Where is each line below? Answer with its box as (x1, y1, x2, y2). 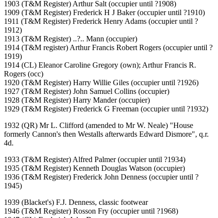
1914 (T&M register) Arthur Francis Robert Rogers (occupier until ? (4, 43, 213, 52)
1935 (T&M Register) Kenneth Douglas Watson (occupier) (4, 164, 185, 173)
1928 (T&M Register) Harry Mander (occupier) (4, 96, 150, 105)
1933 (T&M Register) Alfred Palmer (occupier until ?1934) (4, 155, 185, 164)
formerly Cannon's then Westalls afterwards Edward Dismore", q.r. (4, 130, 209, 139)
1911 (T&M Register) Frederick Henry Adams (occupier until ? (4, 17, 198, 26)
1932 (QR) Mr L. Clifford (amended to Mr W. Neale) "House (4, 121, 193, 130)
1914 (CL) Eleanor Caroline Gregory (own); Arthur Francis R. (4, 61, 196, 70)
